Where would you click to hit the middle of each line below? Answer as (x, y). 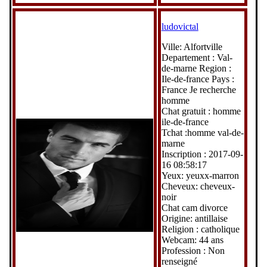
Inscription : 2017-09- (202, 154)
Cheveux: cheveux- (198, 186)
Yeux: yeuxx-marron (200, 175)
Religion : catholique (200, 229)
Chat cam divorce (194, 207)
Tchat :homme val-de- (202, 132)
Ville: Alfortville (192, 46)
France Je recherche (198, 89)
